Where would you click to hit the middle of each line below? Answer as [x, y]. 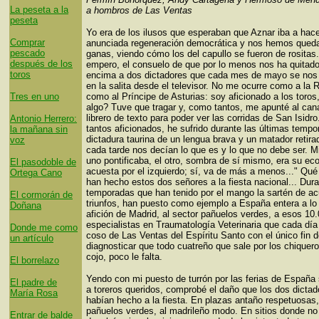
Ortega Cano [36, 173]
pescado [27, 53]
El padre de [33, 282]
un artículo [32, 238]
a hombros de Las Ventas [139, 10]
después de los [41, 64]
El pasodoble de [43, 162]
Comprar [27, 42]
